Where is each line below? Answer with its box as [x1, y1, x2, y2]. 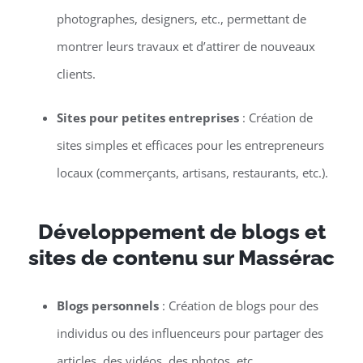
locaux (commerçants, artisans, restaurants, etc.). [56, 164, 328, 181]
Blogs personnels [56, 297, 159, 314]
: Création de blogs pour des [158, 297, 318, 314]
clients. [56, 66, 96, 83]
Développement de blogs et [37, 220, 326, 245]
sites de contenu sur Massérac [28, 246, 335, 271]
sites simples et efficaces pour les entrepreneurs [56, 137, 324, 154]
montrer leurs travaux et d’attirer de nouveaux [56, 38, 315, 55]
